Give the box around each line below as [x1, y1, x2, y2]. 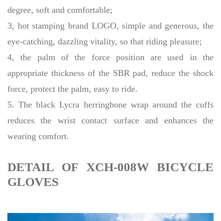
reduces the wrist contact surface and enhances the [7, 115, 214, 126]
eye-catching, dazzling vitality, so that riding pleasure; [7, 37, 202, 47]
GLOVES [7, 175, 59, 189]
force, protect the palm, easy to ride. [7, 84, 138, 94]
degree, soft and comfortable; [7, 5, 112, 15]
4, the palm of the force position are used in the [7, 52, 214, 63]
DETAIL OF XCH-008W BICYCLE [7, 160, 214, 174]
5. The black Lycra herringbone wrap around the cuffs [7, 100, 214, 110]
